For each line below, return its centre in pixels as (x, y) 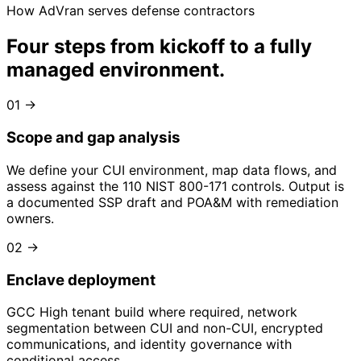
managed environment (113, 69)
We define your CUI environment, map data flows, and (172, 170)
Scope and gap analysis (93, 138)
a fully (283, 46)
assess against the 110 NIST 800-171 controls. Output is (175, 186)
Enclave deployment (81, 280)
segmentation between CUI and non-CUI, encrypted (165, 328)
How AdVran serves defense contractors (131, 10)
